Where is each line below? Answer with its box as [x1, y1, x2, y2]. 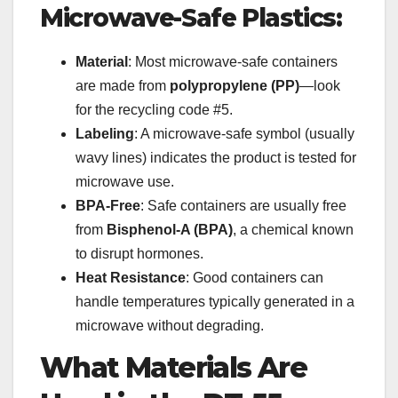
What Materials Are [40, 349, 307, 385]
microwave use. [76, 173, 174, 189]
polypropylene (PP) [170, 77, 299, 93]
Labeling [76, 125, 134, 141]
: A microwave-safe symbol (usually [134, 125, 354, 141]
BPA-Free [76, 197, 140, 213]
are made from [76, 77, 170, 93]
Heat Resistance [76, 269, 186, 285]
